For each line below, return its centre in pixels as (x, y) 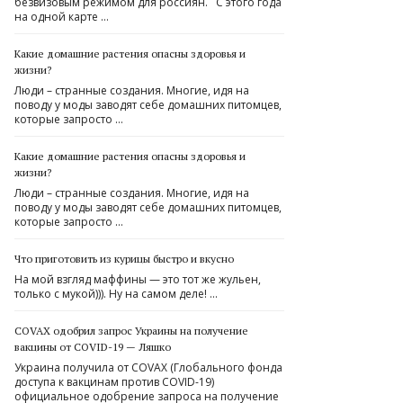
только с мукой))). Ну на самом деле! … (116, 294)
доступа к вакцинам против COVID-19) (114, 382)
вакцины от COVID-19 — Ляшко (93, 347)
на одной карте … (62, 17)
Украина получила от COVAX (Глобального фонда (148, 367)
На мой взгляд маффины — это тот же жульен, (138, 279)
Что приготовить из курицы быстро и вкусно (124, 259)
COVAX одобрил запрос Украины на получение (131, 331)
